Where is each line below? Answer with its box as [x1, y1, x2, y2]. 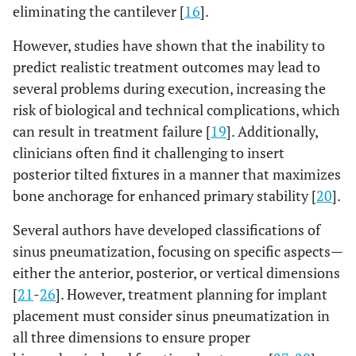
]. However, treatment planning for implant [56, 284, 327, 304]
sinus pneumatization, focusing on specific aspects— [13, 242, 343, 261]
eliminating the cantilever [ [13, 2, 184, 21]
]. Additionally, [226, 122, 318, 141]
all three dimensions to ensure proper [13, 327, 250, 346]
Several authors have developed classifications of [13, 220, 320, 239]
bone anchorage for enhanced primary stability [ [13, 186, 316, 205]
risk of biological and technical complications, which [13, 100, 340, 119]
